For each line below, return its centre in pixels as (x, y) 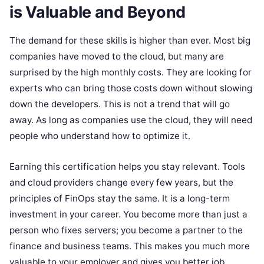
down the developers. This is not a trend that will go (120, 104)
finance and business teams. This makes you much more (130, 246)
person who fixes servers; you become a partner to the (126, 230)
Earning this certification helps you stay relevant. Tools (127, 167)
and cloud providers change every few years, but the (121, 183)
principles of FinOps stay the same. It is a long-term (120, 199)
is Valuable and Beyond (98, 12)
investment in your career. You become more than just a (128, 214)
